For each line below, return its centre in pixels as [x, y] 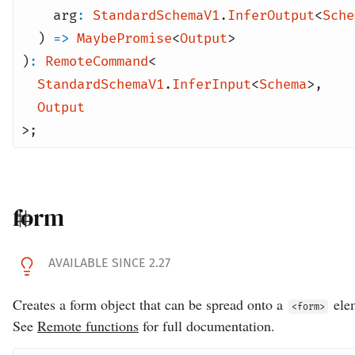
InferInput [212, 84]
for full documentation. [207, 326]
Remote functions [88, 326]
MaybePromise [124, 38]
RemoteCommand [97, 61]
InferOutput [271, 15]
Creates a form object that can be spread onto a [150, 304]
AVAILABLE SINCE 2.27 [109, 263]
